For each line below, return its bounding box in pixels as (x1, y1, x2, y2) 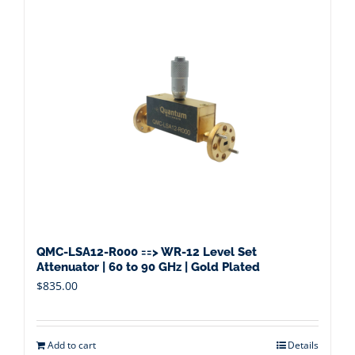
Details (288, 338, 319, 352)
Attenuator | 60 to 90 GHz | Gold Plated (36, 260, 260, 274)
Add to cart (48, 338, 96, 352)
